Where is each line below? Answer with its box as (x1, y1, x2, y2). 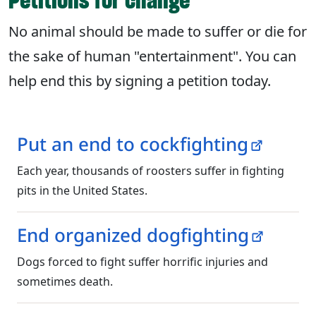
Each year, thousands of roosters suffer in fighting (17, 162, 284, 178)
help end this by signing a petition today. (8, 71, 271, 90)
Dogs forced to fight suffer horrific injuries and (17, 253, 268, 269)
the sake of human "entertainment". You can (8, 46, 296, 66)
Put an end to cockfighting (17, 130, 248, 157)
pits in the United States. (17, 182, 147, 198)
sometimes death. (17, 273, 113, 289)
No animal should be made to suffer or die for (8, 21, 307, 41)
